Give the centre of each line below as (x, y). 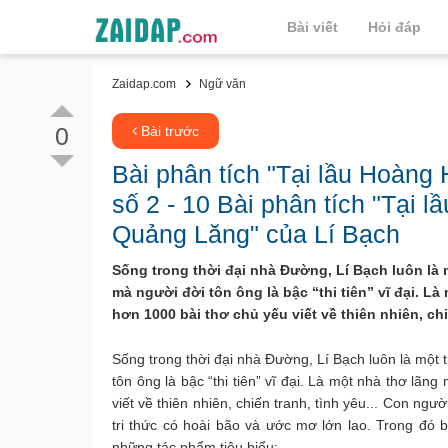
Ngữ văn (222, 84)
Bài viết (312, 27)
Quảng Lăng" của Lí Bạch (256, 234)
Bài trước (168, 131)
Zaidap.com (144, 84)
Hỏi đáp (394, 27)
